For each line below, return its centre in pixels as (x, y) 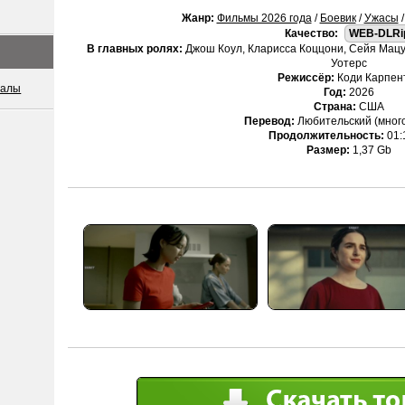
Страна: (335, 107)
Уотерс (349, 63)
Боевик (338, 18)
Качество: (311, 33)
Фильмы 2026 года (264, 18)
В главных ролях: (134, 49)
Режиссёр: (306, 78)
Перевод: (269, 121)
